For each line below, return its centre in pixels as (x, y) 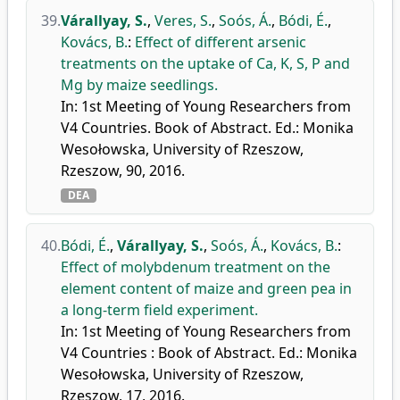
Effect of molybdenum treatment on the (196, 267)
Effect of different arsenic (221, 42)
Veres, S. (183, 21)
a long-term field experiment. (159, 310)
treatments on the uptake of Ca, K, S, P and (205, 63)
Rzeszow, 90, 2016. (123, 171)
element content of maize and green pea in (206, 288)
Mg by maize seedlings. (139, 85)
